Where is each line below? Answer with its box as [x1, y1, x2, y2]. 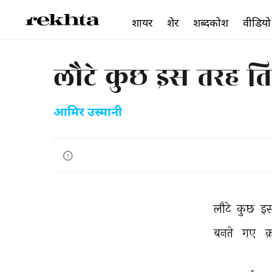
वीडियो [243, 16, 271, 29]
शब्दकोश [193, 16, 228, 29]
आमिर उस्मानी [53, 105, 122, 121]
